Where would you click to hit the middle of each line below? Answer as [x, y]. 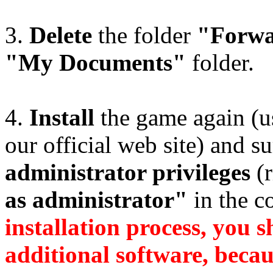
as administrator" [96, 199]
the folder [144, 35]
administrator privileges [128, 172]
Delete [61, 35]
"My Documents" [95, 62]
